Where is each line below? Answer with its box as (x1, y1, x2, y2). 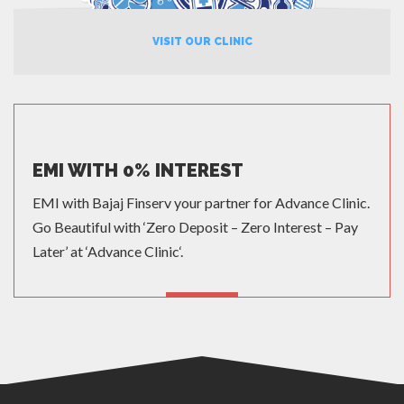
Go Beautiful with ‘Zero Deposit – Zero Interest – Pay (32, 218, 358, 236)
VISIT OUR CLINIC (151, 35, 252, 49)
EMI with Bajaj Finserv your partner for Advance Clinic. (32, 194, 370, 212)
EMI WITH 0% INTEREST (32, 160, 243, 182)
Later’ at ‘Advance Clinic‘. (32, 243, 183, 261)
